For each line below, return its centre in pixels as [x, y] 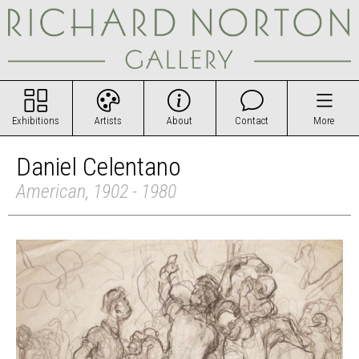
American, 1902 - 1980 [96, 192]
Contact [252, 120]
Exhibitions [36, 120]
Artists [108, 120]
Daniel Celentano [99, 167]
